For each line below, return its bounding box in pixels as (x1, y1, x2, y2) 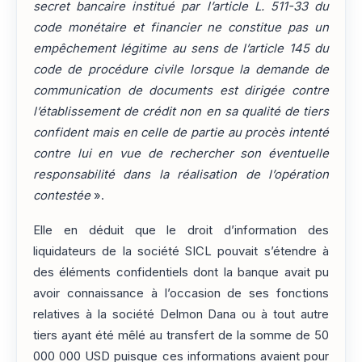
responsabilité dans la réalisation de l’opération (33, 167, 329, 183)
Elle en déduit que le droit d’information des (33, 222, 329, 238)
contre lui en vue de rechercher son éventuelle (33, 146, 329, 162)
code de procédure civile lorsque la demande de (33, 62, 329, 78)
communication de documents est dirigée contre (33, 83, 329, 99)
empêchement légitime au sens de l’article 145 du (33, 41, 329, 57)
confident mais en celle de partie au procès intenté (33, 125, 329, 141)
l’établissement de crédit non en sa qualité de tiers (33, 104, 329, 120)
